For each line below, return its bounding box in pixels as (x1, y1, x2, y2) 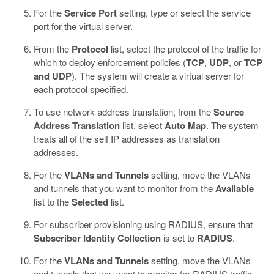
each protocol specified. (34, 83, 128, 95)
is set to (161, 231, 197, 244)
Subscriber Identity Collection (34, 231, 161, 245)
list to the (34, 195, 72, 208)
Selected (72, 195, 108, 209)
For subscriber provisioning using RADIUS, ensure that (34, 218, 253, 231)
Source (213, 105, 244, 119)
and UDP (34, 69, 72, 83)
